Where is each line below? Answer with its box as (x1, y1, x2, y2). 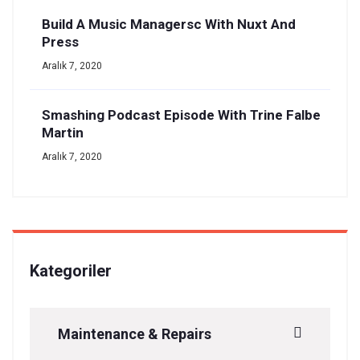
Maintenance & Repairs (58, 325, 211, 342)
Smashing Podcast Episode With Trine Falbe (42, 107, 321, 123)
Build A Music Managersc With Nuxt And (42, 16, 296, 32)
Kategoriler (30, 261, 112, 280)
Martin (42, 125, 84, 141)
